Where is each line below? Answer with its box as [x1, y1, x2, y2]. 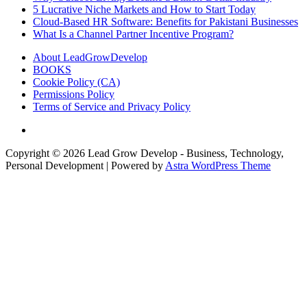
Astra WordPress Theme [165, 160, 271, 172]
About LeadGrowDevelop [33, 51, 147, 64]
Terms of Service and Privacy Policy [33, 101, 191, 113]
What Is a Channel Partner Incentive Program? [33, 28, 234, 40]
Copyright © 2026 [5, 147, 88, 160]
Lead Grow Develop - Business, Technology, [88, 147, 284, 160]
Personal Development [5, 160, 103, 172]
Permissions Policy [33, 88, 114, 101]
